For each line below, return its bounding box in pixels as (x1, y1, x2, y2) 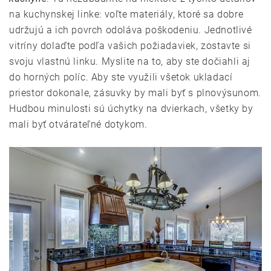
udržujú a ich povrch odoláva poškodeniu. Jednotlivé (9, 24, 252, 36)
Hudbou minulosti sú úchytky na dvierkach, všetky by (9, 103, 253, 115)
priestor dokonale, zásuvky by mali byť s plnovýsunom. (9, 87, 261, 99)
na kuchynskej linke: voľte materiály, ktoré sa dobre (9, 8, 244, 21)
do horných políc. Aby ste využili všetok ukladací (9, 71, 233, 83)
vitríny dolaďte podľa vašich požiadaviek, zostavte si (9, 40, 251, 52)
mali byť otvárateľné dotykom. (9, 119, 148, 131)
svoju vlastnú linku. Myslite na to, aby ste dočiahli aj (9, 56, 251, 68)
